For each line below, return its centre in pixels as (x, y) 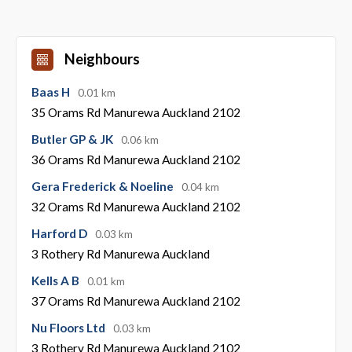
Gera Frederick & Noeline (103, 187)
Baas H (51, 92)
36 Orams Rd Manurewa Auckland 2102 (136, 160)
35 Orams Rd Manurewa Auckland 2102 (136, 113)
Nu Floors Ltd (69, 328)
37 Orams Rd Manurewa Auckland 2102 (136, 301)
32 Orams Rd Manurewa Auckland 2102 (136, 207)
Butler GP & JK (73, 139)
